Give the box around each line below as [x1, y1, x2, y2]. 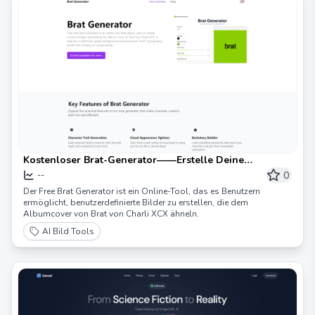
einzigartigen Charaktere [23, 167, 143, 181]
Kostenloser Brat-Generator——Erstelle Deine [23, 153, 244, 167]
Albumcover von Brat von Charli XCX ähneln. [23, 207, 199, 219]
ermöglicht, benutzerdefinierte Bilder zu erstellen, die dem [23, 196, 248, 208]
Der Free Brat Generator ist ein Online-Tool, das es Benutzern [23, 185, 261, 197]
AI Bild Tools [42, 225, 94, 237]
